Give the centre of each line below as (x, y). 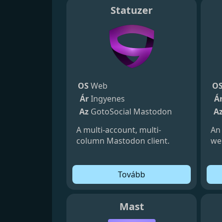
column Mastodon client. (123, 140)
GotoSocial (111, 111)
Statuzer (132, 10)
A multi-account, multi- (119, 130)
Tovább (132, 174)
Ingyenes (108, 98)
